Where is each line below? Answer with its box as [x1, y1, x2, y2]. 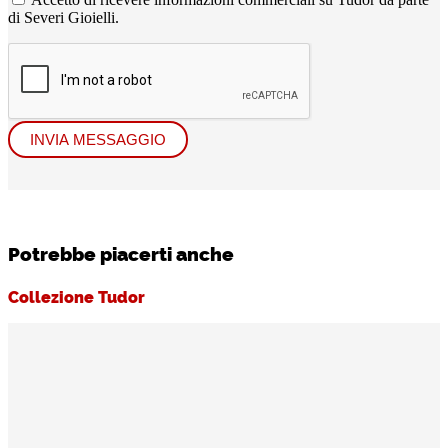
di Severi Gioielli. [8, 8, 119, 26]
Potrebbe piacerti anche [8, 240, 234, 267]
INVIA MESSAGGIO [30, 130, 166, 148]
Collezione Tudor [8, 285, 145, 308]
